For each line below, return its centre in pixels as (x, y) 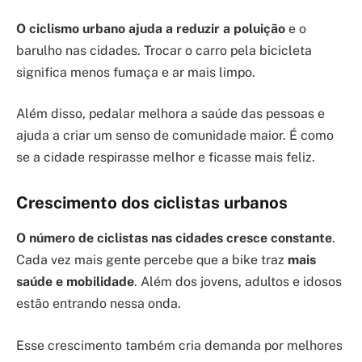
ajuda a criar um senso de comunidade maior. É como (175, 136)
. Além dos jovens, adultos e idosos (238, 282)
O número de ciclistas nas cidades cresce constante (174, 238)
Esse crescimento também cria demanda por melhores (179, 345)
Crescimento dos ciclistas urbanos (152, 203)
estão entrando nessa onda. (99, 304)
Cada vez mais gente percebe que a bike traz (152, 260)
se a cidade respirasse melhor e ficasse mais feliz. (166, 158)
